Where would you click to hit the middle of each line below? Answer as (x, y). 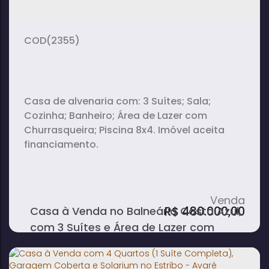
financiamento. (61, 144)
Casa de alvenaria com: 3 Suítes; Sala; (83, 101)
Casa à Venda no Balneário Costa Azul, (136, 211)
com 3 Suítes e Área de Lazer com (122, 227)
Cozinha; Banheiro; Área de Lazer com (116, 116)
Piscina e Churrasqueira (94, 243)
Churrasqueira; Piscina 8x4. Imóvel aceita (91, 130)
